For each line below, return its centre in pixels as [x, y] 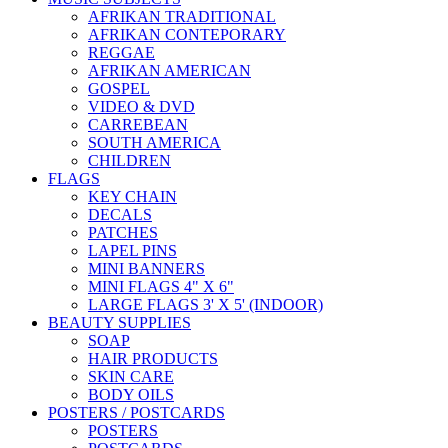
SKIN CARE [131, 376]
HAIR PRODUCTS [153, 358]
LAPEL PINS [132, 250]
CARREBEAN [138, 124]
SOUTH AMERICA [154, 142]
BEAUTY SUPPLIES [119, 322]
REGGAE [121, 52]
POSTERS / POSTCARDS [136, 412]
